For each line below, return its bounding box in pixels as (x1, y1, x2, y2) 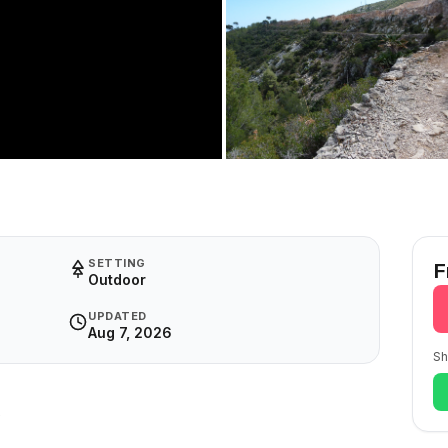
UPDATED (88, 309, 147, 323)
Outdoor (88, 271, 146, 288)
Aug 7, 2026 (88, 324, 172, 341)
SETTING (88, 256, 146, 270)
